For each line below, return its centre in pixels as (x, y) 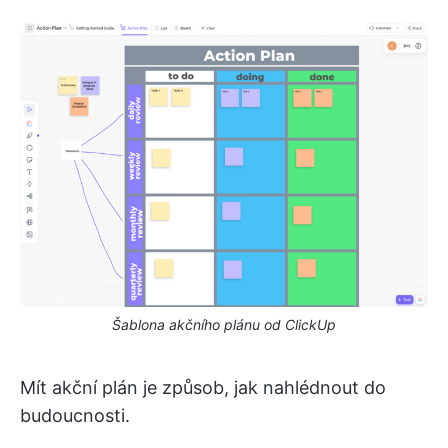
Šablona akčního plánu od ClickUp (224, 324)
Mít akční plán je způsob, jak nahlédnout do (203, 387)
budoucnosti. (75, 415)
